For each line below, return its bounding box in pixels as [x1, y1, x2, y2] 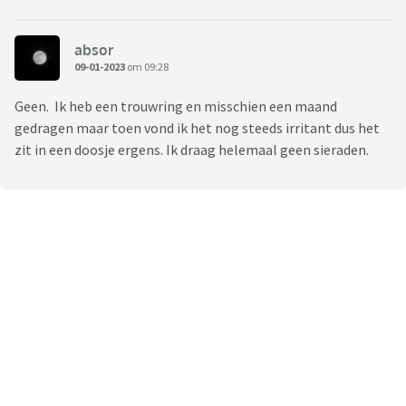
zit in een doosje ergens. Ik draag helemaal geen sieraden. [14, 140, 369, 159]
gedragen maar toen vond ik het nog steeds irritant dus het [14, 119, 380, 138]
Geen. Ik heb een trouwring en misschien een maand [14, 97, 337, 116]
